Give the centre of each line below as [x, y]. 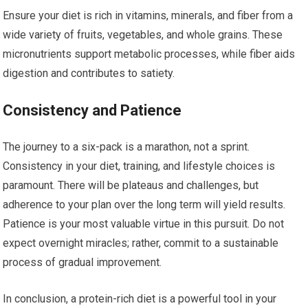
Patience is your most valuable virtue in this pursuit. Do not [144, 224]
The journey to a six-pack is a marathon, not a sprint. [126, 147]
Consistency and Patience [92, 110]
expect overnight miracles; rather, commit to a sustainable [141, 243]
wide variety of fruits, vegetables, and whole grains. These [143, 35]
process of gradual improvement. [82, 262]
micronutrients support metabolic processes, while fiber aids [149, 54]
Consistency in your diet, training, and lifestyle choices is [139, 166]
